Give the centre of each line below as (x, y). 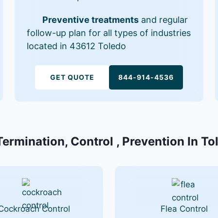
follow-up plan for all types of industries (109, 33)
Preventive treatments (91, 19)
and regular (163, 19)
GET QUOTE (72, 77)
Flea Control (184, 209)
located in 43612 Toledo (77, 46)
